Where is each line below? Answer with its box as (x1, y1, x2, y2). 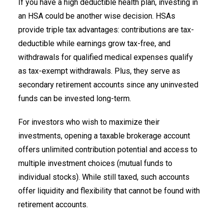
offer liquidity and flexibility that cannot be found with (18, 186, 200, 195)
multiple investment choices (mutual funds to (18, 158, 172, 168)
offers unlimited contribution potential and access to (18, 144, 197, 154)
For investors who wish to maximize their (18, 117, 160, 127)
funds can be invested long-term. (18, 93, 131, 103)
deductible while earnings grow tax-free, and (18, 38, 170, 48)
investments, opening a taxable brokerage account (18, 131, 190, 140)
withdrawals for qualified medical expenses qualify (18, 52, 193, 62)
